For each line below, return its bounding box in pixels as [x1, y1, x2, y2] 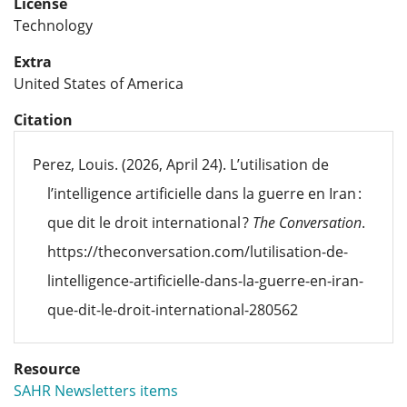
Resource [14, 359, 80, 379]
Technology [14, 15, 93, 35]
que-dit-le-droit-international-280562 [47, 300, 298, 320]
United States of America [14, 74, 184, 94]
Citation [14, 110, 73, 130]
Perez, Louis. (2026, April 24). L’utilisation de [33, 154, 329, 174]
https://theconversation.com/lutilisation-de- [47, 242, 348, 262]
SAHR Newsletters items [14, 381, 178, 401]
